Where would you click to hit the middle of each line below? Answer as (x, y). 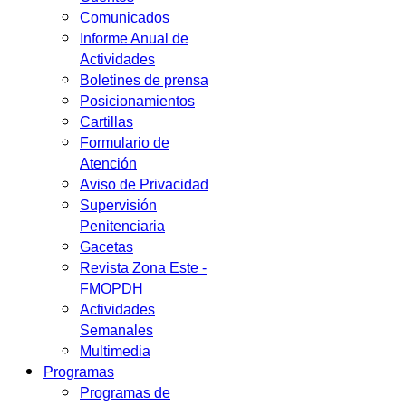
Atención (108, 164)
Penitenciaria (122, 226)
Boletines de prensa (144, 80)
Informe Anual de (134, 39)
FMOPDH (111, 289)
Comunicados (125, 18)
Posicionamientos (137, 101)
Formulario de (125, 143)
